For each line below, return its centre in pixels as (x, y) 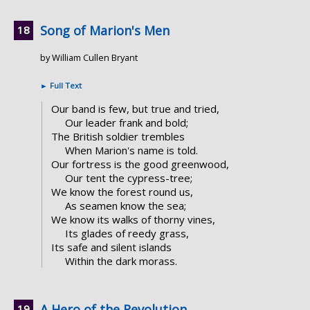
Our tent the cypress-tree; (128, 178)
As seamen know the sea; (125, 206)
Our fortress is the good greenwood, (140, 164)
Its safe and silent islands (111, 247)
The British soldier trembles (118, 137)
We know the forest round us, (122, 192)
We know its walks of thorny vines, (133, 220)
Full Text (65, 86)
